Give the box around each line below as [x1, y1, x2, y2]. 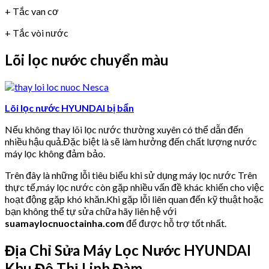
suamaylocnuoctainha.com [5, 217, 124, 229]
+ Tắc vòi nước [5, 27, 68, 39]
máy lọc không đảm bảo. [5, 147, 105, 159]
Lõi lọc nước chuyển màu [5, 51, 169, 69]
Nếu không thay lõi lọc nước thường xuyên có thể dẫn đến [5, 123, 243, 135]
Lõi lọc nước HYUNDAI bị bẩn [5, 101, 134, 113]
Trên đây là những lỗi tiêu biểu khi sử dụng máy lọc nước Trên [5, 169, 257, 181]
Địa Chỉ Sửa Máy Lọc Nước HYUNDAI [5, 241, 251, 259]
